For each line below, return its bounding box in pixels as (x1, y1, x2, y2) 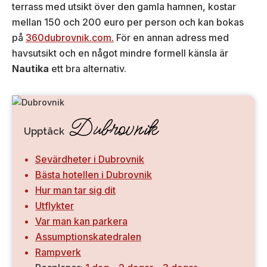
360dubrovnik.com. (26, 31, 114, 44)
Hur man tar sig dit (35, 184, 116, 197)
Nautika (12, 62, 49, 74)
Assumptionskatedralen (35, 231, 141, 243)
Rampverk (35, 246, 81, 259)
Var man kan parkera (35, 215, 128, 228)
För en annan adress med (114, 31, 229, 44)
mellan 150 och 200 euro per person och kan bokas (12, 15, 244, 28)
